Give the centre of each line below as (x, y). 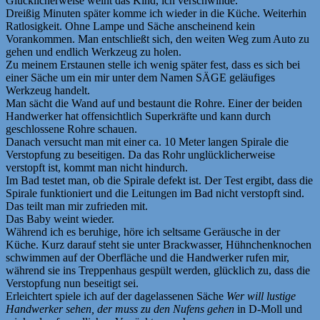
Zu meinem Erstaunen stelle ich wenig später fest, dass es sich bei (153, 64)
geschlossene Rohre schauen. (71, 129)
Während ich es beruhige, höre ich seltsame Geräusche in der (143, 231)
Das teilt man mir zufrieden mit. (77, 206)
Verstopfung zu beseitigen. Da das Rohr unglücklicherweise (140, 154)
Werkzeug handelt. (48, 90)
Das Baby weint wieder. (60, 219)
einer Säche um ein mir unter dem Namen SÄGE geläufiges (140, 77)
